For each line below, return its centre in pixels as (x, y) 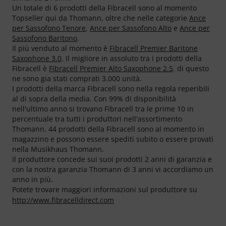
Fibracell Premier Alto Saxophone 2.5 (111, 68)
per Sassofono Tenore (49, 28)
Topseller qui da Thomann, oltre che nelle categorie (101, 18)
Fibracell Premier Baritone (154, 48)
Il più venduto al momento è (61, 48)
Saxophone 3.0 (37, 58)
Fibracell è (31, 68)
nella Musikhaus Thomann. (58, 149)
